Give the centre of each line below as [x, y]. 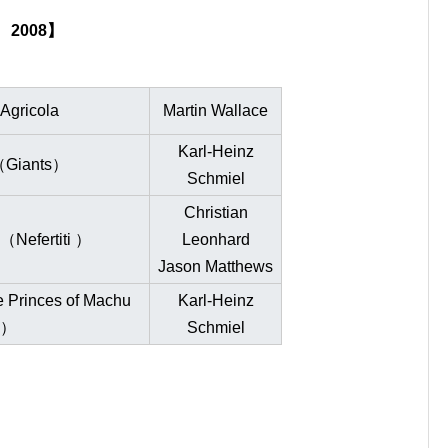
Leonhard [215, 239]
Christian [215, 212]
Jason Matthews [215, 266]
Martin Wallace [215, 110]
